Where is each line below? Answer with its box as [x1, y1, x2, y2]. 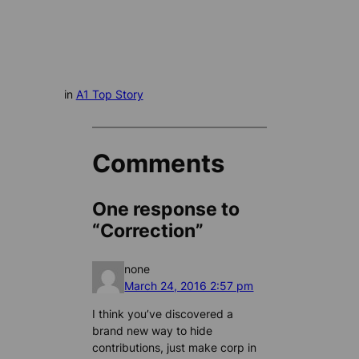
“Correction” [92, 220, 204, 243]
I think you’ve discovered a [92, 307, 234, 321]
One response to [92, 198, 240, 221]
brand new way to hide [92, 324, 213, 338]
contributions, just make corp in [92, 341, 257, 355]
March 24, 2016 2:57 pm [124, 279, 254, 293]
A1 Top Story [75, 87, 143, 102]
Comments [92, 148, 225, 179]
